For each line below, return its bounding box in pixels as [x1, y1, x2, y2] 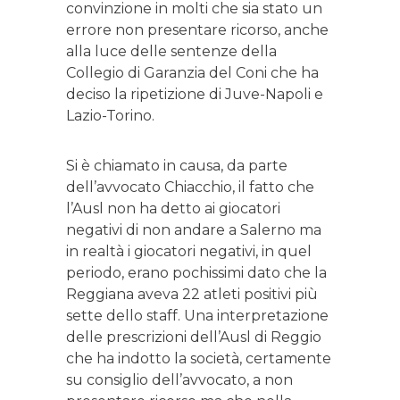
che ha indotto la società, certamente [66, 350, 331, 368]
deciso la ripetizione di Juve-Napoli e [66, 86, 323, 104]
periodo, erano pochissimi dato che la [66, 264, 327, 282]
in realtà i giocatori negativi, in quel [66, 243, 312, 261]
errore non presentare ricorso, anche [66, 21, 329, 39]
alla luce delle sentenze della [66, 43, 277, 61]
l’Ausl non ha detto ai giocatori [66, 200, 280, 218]
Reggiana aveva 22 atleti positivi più [66, 286, 318, 304]
